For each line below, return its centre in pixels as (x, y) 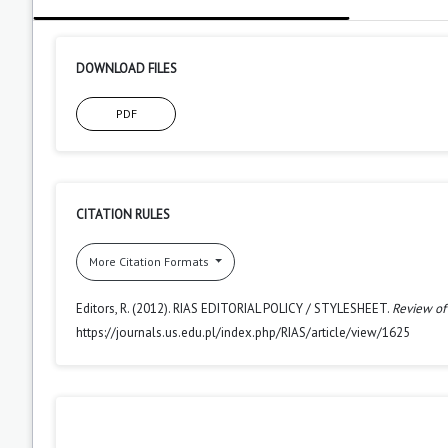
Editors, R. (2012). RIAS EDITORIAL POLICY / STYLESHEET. (234, 308)
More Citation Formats (150, 261)
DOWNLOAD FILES (126, 68)
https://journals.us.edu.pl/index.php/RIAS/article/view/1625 (243, 332)
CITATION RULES (123, 214)
